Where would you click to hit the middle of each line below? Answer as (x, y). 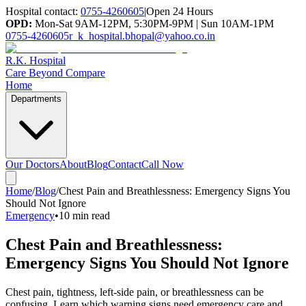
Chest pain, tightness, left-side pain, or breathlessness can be (135, 292)
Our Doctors (32, 164)
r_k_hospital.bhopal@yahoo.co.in (142, 36)
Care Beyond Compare (55, 73)
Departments (36, 99)
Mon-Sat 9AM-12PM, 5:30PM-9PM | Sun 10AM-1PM (153, 24)
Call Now (163, 164)
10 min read (84, 215)
